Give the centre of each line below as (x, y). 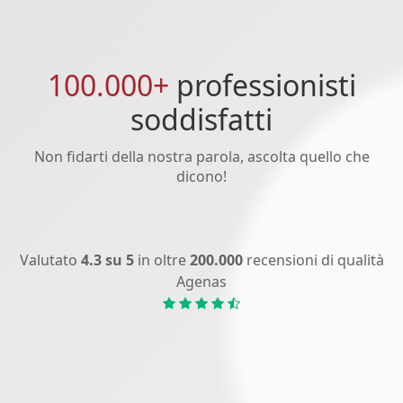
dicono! (201, 176)
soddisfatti (201, 119)
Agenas (201, 281)
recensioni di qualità (313, 260)
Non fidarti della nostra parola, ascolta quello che (201, 156)
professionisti (262, 85)
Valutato (50, 260)
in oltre (161, 260)
